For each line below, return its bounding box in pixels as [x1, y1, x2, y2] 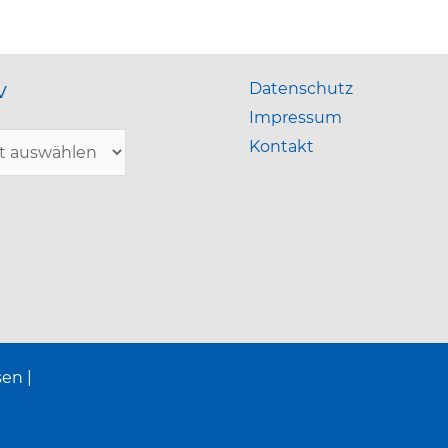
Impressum [249, 107, 342, 127]
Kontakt [249, 136, 314, 156]
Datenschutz [249, 78, 353, 98]
